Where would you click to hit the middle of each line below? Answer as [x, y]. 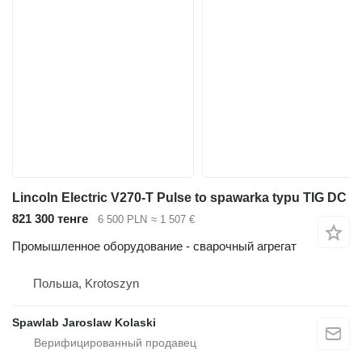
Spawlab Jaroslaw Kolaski [84, 323]
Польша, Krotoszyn [86, 284]
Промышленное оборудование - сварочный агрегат [154, 246]
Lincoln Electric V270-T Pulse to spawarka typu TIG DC [179, 197]
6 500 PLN [122, 219]
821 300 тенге [50, 218]
